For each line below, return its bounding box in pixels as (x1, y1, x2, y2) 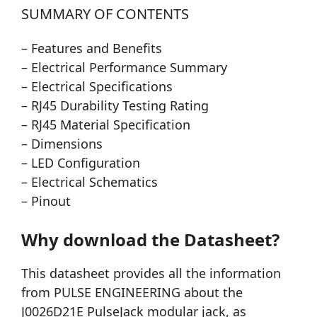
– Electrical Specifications (21, 78, 173, 96)
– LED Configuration (21, 154, 140, 172)
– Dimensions (21, 135, 103, 153)
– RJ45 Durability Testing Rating (21, 97, 209, 115)
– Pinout (21, 192, 71, 210)
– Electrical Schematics (21, 173, 158, 191)
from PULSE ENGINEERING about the (21, 284, 243, 301)
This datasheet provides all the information (21, 265, 281, 282)
